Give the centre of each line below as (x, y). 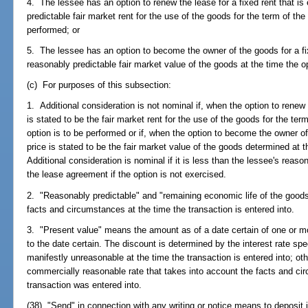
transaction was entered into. (85, 285)
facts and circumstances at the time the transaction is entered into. (161, 209)
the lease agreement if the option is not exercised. (127, 175)
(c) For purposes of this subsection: (99, 85)
